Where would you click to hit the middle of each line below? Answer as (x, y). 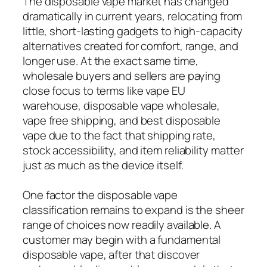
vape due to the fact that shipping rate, (119, 135)
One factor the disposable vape (100, 195)
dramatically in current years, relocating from (133, 16)
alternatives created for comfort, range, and (131, 46)
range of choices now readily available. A (122, 224)
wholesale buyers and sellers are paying (122, 75)
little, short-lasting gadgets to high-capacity (133, 31)
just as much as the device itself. (103, 165)
